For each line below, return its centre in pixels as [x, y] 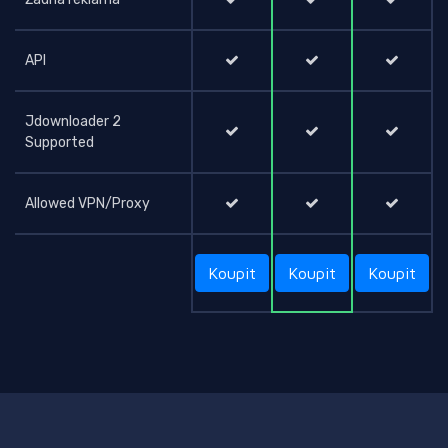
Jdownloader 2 [73, 122]
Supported [59, 143]
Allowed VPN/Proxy [87, 204]
